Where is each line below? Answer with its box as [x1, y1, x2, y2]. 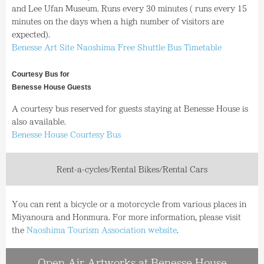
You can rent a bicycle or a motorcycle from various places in [12, 200, 246, 207]
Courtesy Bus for [12, 70, 70, 78]
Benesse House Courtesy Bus [12, 131, 121, 138]
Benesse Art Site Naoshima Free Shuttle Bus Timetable [12, 44, 222, 51]
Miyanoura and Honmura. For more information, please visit [12, 213, 241, 220]
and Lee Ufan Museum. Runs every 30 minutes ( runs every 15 [12, 5, 247, 12]
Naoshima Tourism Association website [27, 226, 177, 233]
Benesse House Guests [12, 83, 91, 91]
